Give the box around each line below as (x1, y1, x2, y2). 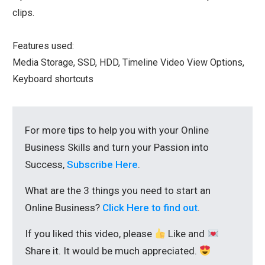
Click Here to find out (102, 202, 198, 214)
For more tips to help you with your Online (25, 124, 209, 137)
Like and (166, 228, 208, 240)
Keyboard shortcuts (12, 73, 93, 85)
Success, (25, 159, 67, 171)
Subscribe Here (67, 159, 138, 171)
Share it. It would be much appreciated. (25, 245, 199, 257)
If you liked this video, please (25, 228, 154, 240)
